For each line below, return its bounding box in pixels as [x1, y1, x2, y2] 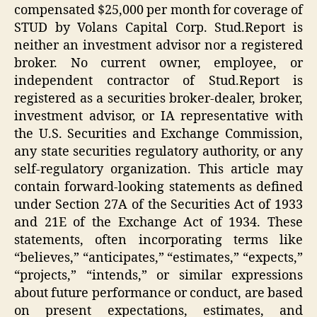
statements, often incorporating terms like [14, 231, 303, 248]
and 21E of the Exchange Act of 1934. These [14, 214, 303, 231]
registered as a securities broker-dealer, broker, [14, 90, 303, 107]
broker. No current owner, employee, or [14, 54, 303, 71]
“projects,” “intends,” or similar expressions [14, 267, 303, 284]
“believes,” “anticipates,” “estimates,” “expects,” [14, 249, 303, 266]
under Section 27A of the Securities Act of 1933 [14, 196, 303, 213]
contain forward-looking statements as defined [14, 178, 303, 195]
